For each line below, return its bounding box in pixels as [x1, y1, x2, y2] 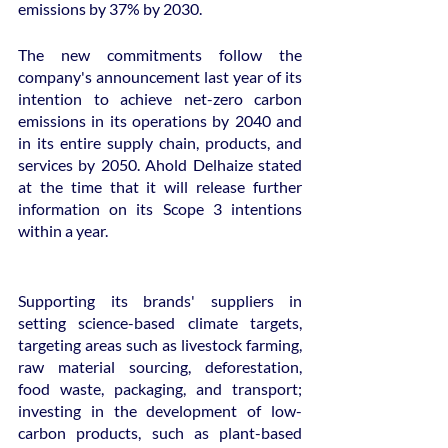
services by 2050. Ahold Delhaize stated [18, 155, 302, 175]
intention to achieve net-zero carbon [18, 89, 302, 109]
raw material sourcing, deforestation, [18, 357, 302, 377]
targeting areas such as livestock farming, [18, 335, 302, 355]
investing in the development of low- [18, 401, 302, 421]
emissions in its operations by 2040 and [18, 111, 302, 131]
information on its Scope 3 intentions [18, 199, 302, 219]
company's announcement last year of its [18, 67, 302, 87]
